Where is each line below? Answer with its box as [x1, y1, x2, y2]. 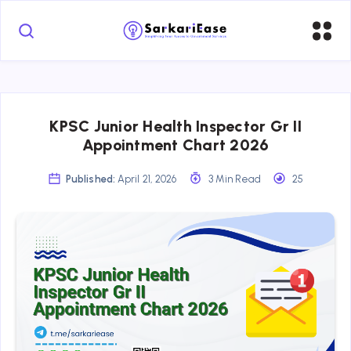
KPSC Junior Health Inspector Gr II [49, 116, 302, 136]
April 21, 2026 [114, 172, 179, 185]
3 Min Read [205, 172, 261, 185]
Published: [65, 172, 115, 185]
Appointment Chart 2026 [81, 135, 270, 154]
